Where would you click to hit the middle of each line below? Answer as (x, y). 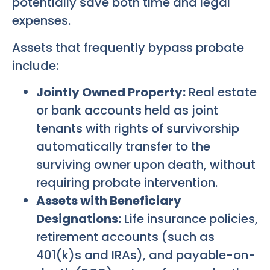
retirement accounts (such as (125, 237)
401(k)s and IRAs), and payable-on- (146, 255)
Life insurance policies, (190, 219)
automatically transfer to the (123, 147)
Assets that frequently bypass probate (128, 47)
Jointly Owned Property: (111, 93)
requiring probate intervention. (127, 183)
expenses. (41, 21)
